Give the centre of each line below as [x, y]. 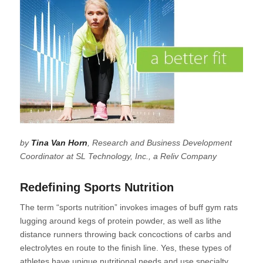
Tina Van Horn [59, 143]
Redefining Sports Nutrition [97, 188]
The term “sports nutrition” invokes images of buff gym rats [129, 208]
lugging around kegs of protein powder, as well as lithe [120, 221]
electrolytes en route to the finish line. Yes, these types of [125, 248]
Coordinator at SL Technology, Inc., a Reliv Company [118, 156]
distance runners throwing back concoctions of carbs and [125, 235]
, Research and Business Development [159, 143]
